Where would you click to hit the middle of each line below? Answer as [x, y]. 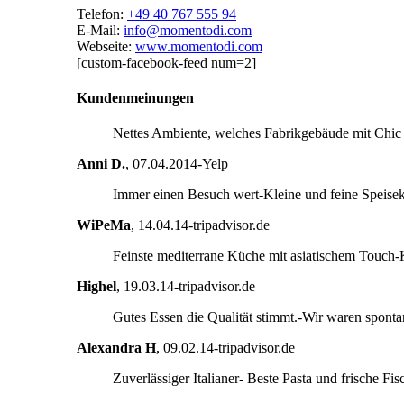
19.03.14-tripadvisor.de [189, 287]
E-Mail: [100, 30]
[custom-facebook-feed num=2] [166, 62]
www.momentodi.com [199, 46]
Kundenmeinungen [135, 98]
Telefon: [102, 14]
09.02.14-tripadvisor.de [229, 348]
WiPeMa [104, 225]
